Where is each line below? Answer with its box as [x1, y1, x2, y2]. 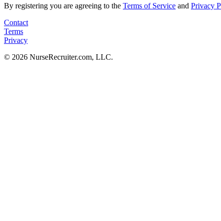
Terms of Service [123, 1, 176, 10]
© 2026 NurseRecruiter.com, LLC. [4, 52, 113, 61]
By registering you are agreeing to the [4, 1, 123, 10]
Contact [4, 18, 28, 27]
